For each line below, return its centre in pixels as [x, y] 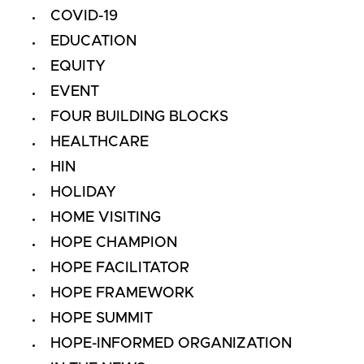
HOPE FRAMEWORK [123, 293]
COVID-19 [84, 16]
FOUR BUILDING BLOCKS [140, 117]
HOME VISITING [106, 217]
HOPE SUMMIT [102, 318]
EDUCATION [94, 41]
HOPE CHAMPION [114, 243]
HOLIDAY [84, 192]
